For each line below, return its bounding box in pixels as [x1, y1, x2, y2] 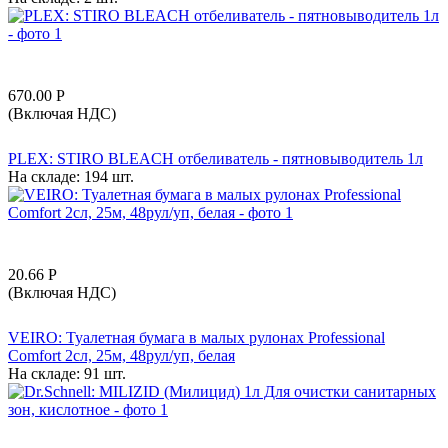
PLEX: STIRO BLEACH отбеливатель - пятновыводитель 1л [8, 149, 423, 167]
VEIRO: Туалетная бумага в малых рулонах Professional [8, 328, 385, 346]
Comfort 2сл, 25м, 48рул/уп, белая [8, 346, 235, 364]
